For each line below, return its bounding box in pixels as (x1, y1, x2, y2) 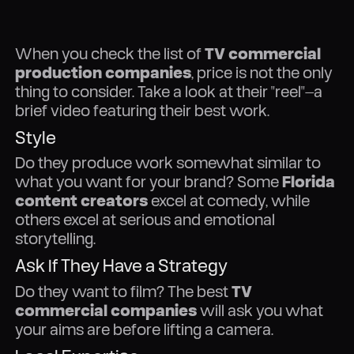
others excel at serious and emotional (15, 209, 276, 230)
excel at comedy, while (148, 190, 311, 211)
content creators (15, 190, 149, 211)
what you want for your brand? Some (15, 171, 283, 192)
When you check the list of (15, 43, 205, 63)
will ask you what (197, 299, 324, 320)
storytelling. (15, 228, 96, 249)
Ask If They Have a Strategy (15, 254, 228, 277)
